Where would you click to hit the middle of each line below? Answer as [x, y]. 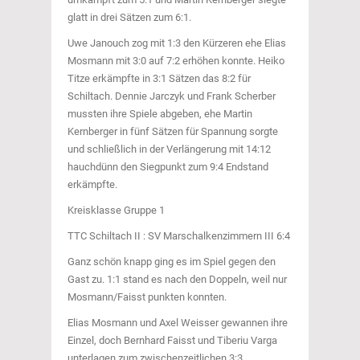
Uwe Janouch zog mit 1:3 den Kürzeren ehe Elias [177, 43]
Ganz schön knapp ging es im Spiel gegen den [172, 262]
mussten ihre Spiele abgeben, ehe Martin [160, 114]
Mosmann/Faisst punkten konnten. [147, 297]
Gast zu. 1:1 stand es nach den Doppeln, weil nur [177, 279]
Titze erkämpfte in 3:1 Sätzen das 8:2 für [159, 78]
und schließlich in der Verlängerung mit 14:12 [169, 149]
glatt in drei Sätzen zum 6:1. [129, 17]
